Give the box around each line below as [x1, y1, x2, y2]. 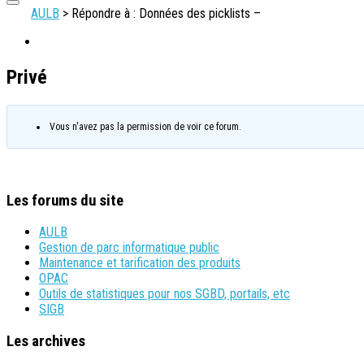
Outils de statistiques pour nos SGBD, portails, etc [39, 286, 290, 302]
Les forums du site [6, 191, 123, 210]
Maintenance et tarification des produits [39, 255, 240, 271]
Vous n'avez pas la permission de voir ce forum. [49, 120, 241, 132]
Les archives [6, 331, 85, 350]
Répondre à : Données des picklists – [71, 6, 261, 21]
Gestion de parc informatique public [39, 240, 219, 256]
